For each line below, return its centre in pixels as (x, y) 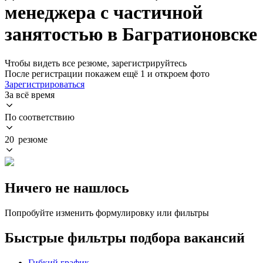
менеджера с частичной (104, 13)
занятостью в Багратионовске (131, 34)
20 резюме (26, 139)
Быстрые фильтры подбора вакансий (125, 237)
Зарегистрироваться (45, 84)
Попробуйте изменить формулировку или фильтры (107, 213)
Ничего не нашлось (67, 188)
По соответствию (40, 117)
